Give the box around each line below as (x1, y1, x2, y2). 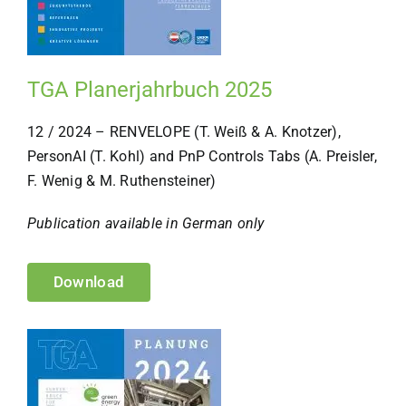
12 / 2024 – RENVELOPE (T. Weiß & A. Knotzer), (26, 122, 341, 140)
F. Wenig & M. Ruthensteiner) (26, 171, 217, 189)
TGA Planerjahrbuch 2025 (26, 76, 272, 102)
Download (53, 272, 125, 291)
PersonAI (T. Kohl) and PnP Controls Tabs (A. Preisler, (26, 147, 377, 165)
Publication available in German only (26, 214, 265, 232)
